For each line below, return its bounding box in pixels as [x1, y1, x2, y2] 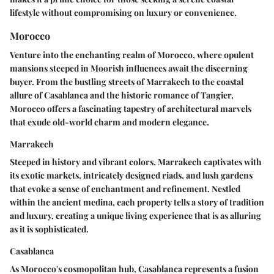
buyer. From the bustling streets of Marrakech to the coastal [10, 76, 243, 88]
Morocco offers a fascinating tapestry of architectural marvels [10, 103, 251, 115]
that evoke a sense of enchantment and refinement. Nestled [10, 183, 240, 195]
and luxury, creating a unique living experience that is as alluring [10, 210, 261, 222]
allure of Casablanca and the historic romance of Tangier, [10, 89, 234, 102]
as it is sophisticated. [10, 223, 89, 235]
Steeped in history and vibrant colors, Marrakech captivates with [10, 156, 262, 168]
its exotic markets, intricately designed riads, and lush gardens [10, 169, 253, 182]
